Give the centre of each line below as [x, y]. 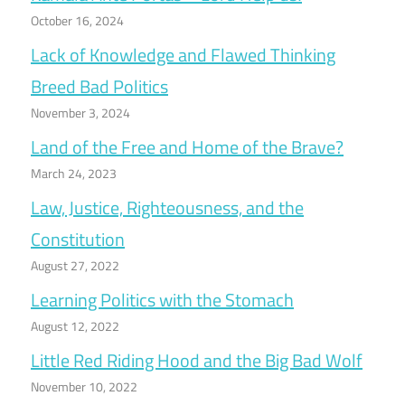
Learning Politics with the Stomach [162, 300]
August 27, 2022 [75, 266]
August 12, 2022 [75, 326]
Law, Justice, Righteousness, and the [167, 208]
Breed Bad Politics [99, 87]
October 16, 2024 [77, 21]
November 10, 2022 [84, 387]
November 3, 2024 [80, 113]
